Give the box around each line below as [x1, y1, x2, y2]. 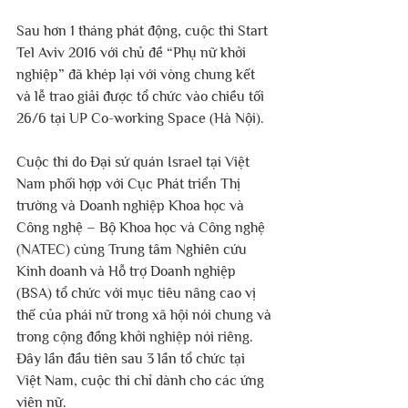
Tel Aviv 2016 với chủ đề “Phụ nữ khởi [16, 45, 250, 62]
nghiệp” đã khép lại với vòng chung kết [16, 66, 259, 84]
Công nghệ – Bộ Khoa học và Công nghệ [16, 219, 269, 237]
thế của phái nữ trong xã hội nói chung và [16, 307, 275, 324]
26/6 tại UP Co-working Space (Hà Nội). [16, 110, 264, 127]
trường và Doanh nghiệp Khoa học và [16, 198, 248, 215]
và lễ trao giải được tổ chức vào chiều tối [16, 88, 268, 106]
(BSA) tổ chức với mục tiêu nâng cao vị [16, 285, 260, 302]
